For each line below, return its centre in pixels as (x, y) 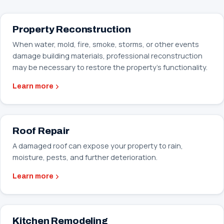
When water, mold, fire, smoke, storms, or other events (106, 44)
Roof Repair (41, 131)
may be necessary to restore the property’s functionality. (110, 67)
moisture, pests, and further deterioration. (85, 157)
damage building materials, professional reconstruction (107, 56)
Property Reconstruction (72, 29)
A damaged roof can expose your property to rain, (98, 146)
